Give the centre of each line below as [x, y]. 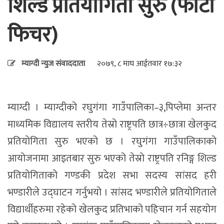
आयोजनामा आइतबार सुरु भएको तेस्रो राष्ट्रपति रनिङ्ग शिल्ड [112, 159]
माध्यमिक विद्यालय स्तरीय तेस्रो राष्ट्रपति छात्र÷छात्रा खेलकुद [112, 125]
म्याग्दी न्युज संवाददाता [53, 64]
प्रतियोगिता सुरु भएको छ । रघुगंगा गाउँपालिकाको [112, 142]
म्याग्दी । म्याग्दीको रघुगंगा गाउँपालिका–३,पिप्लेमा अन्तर [112, 108]
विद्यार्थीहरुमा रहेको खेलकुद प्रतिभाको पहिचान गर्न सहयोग [112, 210]
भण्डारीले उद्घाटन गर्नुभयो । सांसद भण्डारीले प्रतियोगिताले [112, 193]
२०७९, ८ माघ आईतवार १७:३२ [139, 64]
